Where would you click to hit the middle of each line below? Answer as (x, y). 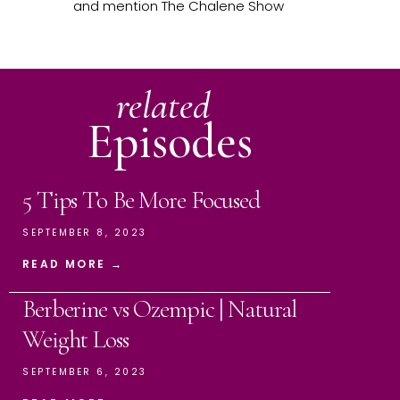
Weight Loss (75, 339)
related (163, 105)
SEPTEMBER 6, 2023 (85, 371)
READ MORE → (73, 263)
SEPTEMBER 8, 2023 (85, 232)
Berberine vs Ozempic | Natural (159, 308)
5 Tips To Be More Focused (141, 200)
